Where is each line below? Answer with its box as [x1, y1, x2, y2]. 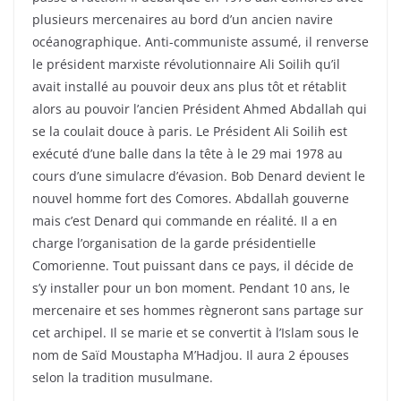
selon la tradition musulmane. [32, 369, 213, 387]
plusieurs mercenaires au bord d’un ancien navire [32, 11, 333, 29]
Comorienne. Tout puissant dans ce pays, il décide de [32, 257, 354, 275]
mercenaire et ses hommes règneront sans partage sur [32, 302, 363, 320]
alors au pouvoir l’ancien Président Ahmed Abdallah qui [32, 100, 367, 118]
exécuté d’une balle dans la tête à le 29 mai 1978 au [32, 145, 343, 163]
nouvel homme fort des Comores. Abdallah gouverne [32, 190, 349, 208]
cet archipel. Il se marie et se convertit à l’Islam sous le [32, 324, 359, 342]
